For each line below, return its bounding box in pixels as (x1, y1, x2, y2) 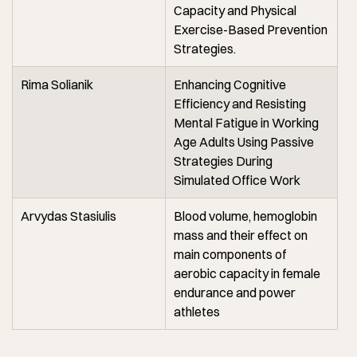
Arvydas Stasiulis (21, 207, 116, 224)
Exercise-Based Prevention (174, 21, 328, 37)
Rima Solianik (21, 76, 93, 92)
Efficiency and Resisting (174, 95, 306, 112)
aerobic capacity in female (174, 265, 320, 281)
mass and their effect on (174, 226, 308, 243)
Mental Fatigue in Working (174, 114, 319, 131)
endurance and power (174, 284, 296, 300)
